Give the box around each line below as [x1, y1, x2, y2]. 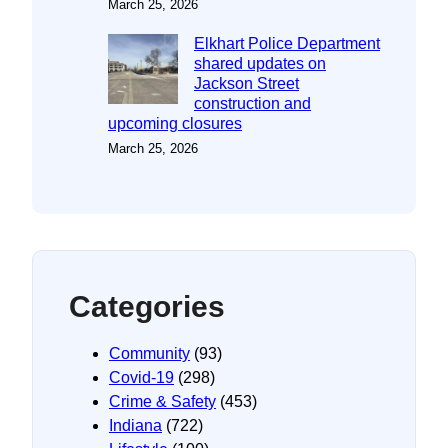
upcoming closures [108, 114, 242, 132]
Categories [69, 289, 225, 323]
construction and [194, 94, 311, 112]
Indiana [109, 416, 162, 434]
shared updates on [194, 54, 326, 72]
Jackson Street [194, 74, 299, 92]
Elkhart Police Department [194, 34, 380, 52]
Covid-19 [109, 368, 174, 386]
